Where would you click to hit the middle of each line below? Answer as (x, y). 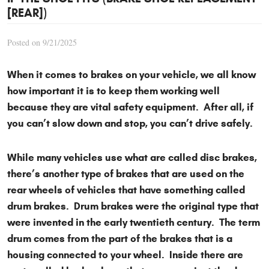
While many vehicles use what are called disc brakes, (132, 158)
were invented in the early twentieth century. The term (134, 223)
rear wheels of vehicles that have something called (126, 190)
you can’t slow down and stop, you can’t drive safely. (132, 124)
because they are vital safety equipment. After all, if (130, 107)
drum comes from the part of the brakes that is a (120, 239)
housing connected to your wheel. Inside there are (125, 255)
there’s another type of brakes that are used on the (126, 174)
